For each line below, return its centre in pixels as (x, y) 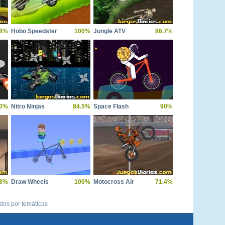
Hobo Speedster (34, 31)
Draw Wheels (30, 182)
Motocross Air (114, 182)
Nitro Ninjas (28, 106)
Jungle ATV (109, 31)
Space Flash (111, 106)
